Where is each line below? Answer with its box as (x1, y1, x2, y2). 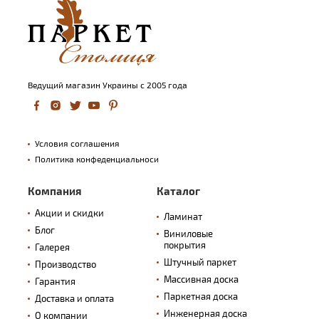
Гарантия (35, 276, 75, 288)
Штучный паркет (164, 256, 236, 268)
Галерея (35, 241, 70, 253)
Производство (35, 258, 96, 271)
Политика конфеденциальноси (35, 154, 159, 164)
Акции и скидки (35, 207, 104, 219)
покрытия (163, 239, 206, 251)
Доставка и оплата (35, 293, 114, 305)
